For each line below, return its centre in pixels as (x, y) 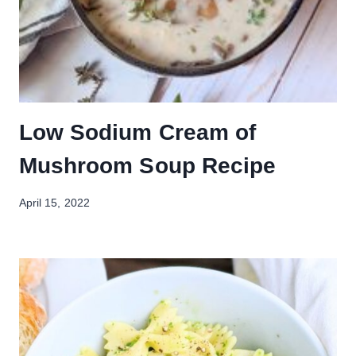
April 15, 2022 (54, 203)
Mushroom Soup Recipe (148, 165)
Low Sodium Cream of (137, 132)
